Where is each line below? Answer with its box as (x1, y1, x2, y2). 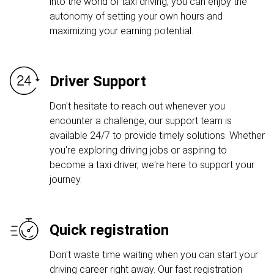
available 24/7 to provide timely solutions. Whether (50, 130, 265, 141)
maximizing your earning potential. (50, 25, 193, 37)
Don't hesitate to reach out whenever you (50, 100, 225, 112)
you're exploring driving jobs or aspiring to (50, 144, 227, 156)
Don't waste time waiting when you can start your (50, 249, 258, 261)
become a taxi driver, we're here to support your (50, 159, 254, 171)
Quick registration (50, 221, 169, 239)
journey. (50, 174, 82, 185)
